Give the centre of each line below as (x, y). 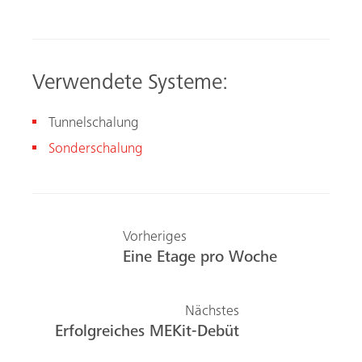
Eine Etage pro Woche (200, 258)
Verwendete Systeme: (130, 85)
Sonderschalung (96, 149)
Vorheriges (155, 237)
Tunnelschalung (94, 124)
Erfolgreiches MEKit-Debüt (147, 333)
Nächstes (212, 311)
